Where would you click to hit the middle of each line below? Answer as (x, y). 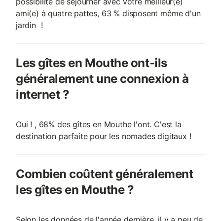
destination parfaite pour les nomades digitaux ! (104, 136)
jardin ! (29, 25)
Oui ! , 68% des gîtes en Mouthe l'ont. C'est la (99, 124)
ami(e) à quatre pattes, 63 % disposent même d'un (108, 13)
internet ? (43, 94)
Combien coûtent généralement (105, 174)
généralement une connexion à (102, 79)
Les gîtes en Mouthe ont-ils (92, 63)
